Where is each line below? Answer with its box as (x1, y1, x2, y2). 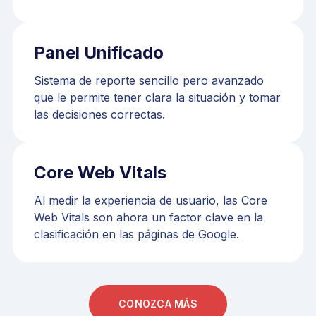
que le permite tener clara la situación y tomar (34, 90, 281, 104)
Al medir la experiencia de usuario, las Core (34, 193, 267, 207)
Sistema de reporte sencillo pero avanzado (34, 73, 264, 87)
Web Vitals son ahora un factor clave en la (34, 209, 263, 224)
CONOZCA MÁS (118, 298, 198, 310)
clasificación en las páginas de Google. (34, 226, 239, 241)
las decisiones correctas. (34, 107, 165, 121)
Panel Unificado (34, 42, 164, 63)
